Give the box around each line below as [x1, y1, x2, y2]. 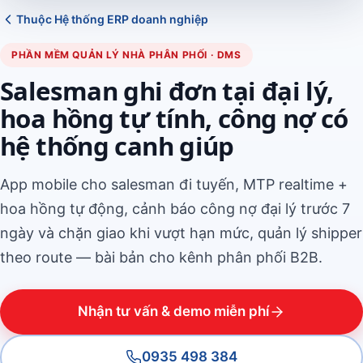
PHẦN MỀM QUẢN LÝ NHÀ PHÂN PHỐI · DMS [11, 48, 241, 61]
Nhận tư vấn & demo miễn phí [78, 303, 269, 319]
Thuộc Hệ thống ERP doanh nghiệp [16, 12, 208, 26]
